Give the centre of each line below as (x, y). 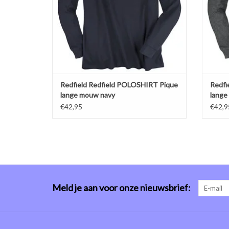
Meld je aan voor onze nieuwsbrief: (121, 188)
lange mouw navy (88, 95)
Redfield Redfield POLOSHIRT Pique (119, 85)
